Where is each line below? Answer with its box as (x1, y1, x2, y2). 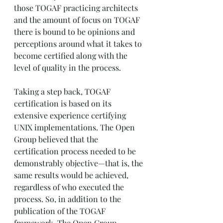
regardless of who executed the (14, 182, 126, 193)
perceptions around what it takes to (14, 38, 144, 49)
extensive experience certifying (14, 110, 128, 121)
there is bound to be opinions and (14, 26, 137, 37)
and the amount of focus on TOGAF (14, 14, 142, 25)
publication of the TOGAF (14, 206, 108, 217)
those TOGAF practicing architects (14, 2, 140, 13)
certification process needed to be (14, 146, 138, 157)
